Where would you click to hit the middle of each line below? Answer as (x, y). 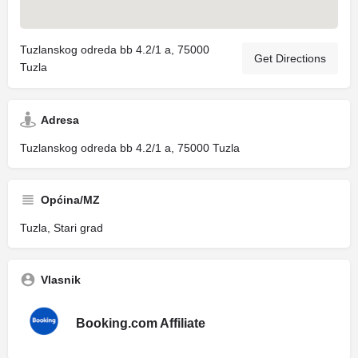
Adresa (60, 120)
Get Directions (290, 59)
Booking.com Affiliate (141, 324)
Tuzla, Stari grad (62, 228)
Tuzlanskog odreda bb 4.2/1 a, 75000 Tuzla (130, 148)
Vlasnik (61, 280)
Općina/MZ (70, 200)
